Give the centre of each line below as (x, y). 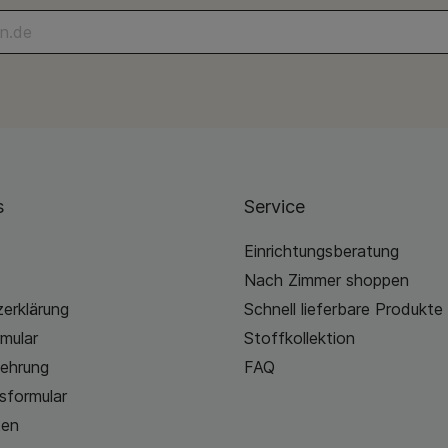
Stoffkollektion (299, 338)
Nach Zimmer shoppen (326, 280)
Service (274, 206)
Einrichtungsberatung (321, 251)
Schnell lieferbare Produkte (343, 309)
